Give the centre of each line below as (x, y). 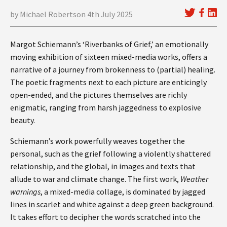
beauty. (23, 120)
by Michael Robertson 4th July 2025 (71, 14)
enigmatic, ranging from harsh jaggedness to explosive (106, 107)
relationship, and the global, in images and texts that (103, 166)
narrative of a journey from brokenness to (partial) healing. (113, 69)
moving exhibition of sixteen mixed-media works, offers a (109, 56)
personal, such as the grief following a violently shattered (110, 153)
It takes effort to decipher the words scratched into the (105, 217)
